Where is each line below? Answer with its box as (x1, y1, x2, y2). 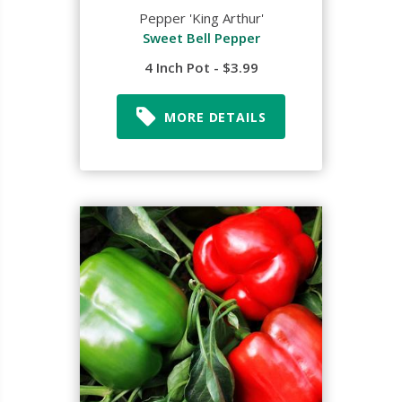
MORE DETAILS (164, 108, 267, 126)
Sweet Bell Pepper (142, 29, 260, 47)
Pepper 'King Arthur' (138, 9, 264, 27)
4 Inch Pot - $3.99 (144, 58, 258, 76)
